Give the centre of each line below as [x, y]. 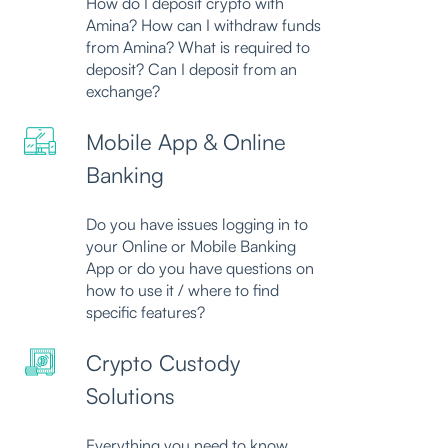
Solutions [130, 395]
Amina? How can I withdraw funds [203, 25]
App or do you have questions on [200, 268]
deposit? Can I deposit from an [191, 69]
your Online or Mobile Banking [191, 246]
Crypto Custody [163, 362]
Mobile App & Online [186, 141]
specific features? [145, 312]
